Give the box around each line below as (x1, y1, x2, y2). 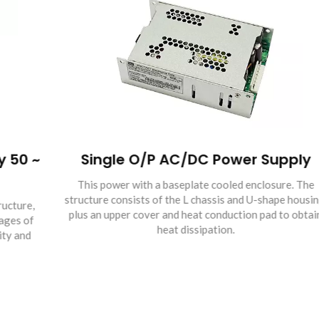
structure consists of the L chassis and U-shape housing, (28, 193, 291, 206)
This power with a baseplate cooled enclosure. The (41, 178, 278, 191)
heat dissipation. (120, 223, 199, 236)
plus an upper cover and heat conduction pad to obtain (33, 208, 286, 221)
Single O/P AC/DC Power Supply (44, 150, 275, 169)
